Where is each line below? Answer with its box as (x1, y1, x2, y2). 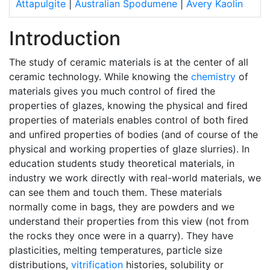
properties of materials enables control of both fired (9, 114, 248, 126)
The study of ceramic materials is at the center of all (9, 56, 248, 68)
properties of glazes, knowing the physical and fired (9, 99, 248, 111)
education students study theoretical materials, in (9, 157, 234, 169)
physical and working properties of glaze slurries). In (9, 143, 250, 155)
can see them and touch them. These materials (9, 186, 222, 198)
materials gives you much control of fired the (9, 85, 215, 97)
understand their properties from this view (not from (9, 215, 249, 227)
